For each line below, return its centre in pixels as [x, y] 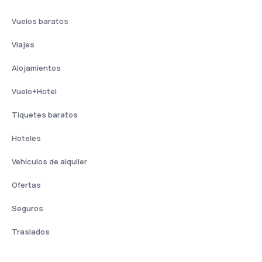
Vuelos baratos [40, 21]
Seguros [27, 208]
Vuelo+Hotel [34, 91]
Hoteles [26, 138]
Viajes [23, 44]
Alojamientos [36, 68]
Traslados [31, 232]
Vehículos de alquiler [49, 161]
